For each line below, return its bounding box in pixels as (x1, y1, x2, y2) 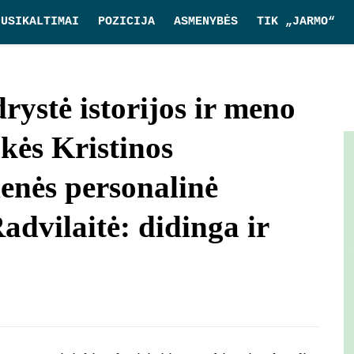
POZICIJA (98, 15, 155, 28)
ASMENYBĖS (174, 15, 238, 28)
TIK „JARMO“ (257, 15, 335, 28)
